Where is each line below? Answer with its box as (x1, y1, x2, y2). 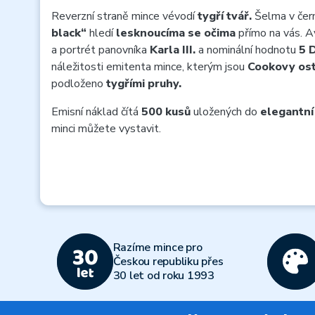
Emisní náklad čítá (51, 104, 141, 120)
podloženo (51, 76, 106, 91)
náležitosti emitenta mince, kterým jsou (51, 59, 247, 75)
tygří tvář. (198, 8, 252, 24)
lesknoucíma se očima (116, 25, 236, 41)
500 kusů (141, 104, 191, 120)
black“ (51, 25, 86, 41)
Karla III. (150, 42, 195, 58)
